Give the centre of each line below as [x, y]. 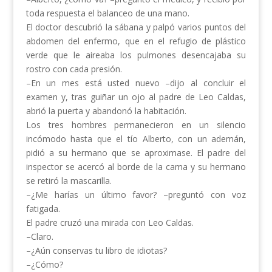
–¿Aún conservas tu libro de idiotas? [96, 251]
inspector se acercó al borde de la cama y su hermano [136, 167]
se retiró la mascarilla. [69, 181]
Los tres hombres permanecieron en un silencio [136, 125]
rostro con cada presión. [74, 69]
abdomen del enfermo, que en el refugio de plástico [136, 41]
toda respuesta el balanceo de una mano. [107, 13]
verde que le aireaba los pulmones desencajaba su [136, 55]
